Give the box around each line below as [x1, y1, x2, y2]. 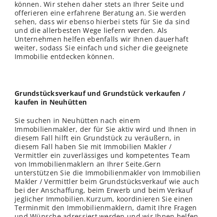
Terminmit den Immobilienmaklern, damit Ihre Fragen [15, 203, 197, 213]
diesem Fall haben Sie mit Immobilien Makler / [15, 142, 171, 152]
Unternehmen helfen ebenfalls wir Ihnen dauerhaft [15, 34, 188, 44]
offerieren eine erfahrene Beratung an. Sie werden [15, 8, 186, 18]
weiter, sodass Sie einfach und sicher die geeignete [15, 43, 188, 53]
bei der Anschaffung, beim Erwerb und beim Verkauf [15, 186, 193, 195]
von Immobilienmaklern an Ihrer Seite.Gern [15, 159, 161, 169]
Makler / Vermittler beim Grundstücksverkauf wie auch [15, 177, 199, 186]
